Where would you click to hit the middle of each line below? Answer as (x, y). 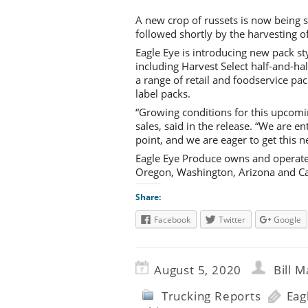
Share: (148, 197)
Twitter (232, 220)
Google (287, 220)
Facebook (172, 220)
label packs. (163, 94)
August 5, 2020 (198, 270)
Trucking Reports (211, 296)
